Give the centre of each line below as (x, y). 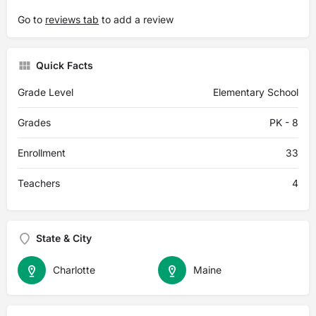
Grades (34, 122)
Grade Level (45, 92)
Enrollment (42, 153)
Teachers (39, 183)
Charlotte (74, 270)
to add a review (136, 19)
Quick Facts (65, 65)
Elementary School (256, 92)
